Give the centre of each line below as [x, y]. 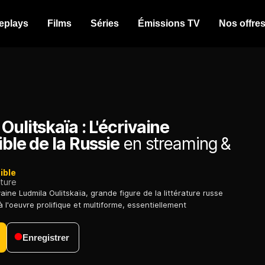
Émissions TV [169, 23]
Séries [105, 23]
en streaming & [175, 144]
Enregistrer [46, 238]
